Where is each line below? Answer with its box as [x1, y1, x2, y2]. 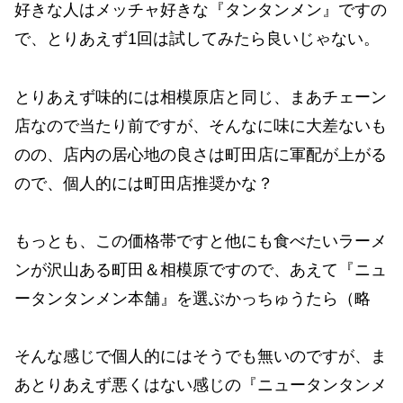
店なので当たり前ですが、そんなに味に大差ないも [14, 116, 387, 135]
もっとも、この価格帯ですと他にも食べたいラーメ [14, 232, 387, 251]
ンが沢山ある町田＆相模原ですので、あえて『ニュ [14, 261, 387, 280]
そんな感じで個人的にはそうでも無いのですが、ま [14, 347, 387, 366]
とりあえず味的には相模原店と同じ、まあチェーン [14, 87, 387, 106]
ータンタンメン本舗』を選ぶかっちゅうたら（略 [14, 290, 371, 309]
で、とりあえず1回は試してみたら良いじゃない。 [14, 30, 380, 49]
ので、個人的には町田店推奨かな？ [14, 174, 273, 193]
